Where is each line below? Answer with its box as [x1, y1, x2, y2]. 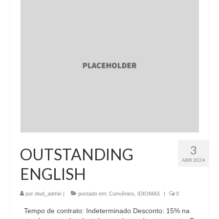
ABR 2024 [182, 156, 205, 163]
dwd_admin [35, 190, 62, 197]
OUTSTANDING [20, 144, 133, 164]
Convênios [109, 190, 134, 197]
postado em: [77, 190, 109, 197]
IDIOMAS [137, 190, 160, 197]
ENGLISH [20, 164, 86, 183]
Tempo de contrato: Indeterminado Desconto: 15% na [20, 206, 190, 215]
